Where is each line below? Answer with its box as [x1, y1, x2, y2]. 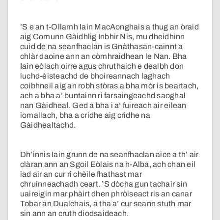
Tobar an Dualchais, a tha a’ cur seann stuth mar [20, 199, 192, 208]
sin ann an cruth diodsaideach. [20, 209, 129, 218]
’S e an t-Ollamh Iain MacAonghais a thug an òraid [20, 23, 199, 31]
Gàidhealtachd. [20, 121, 76, 130]
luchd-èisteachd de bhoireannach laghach [20, 72, 170, 81]
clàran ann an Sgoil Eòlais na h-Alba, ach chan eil [20, 160, 195, 169]
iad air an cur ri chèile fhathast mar [20, 170, 142, 179]
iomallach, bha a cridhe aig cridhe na [20, 111, 150, 120]
